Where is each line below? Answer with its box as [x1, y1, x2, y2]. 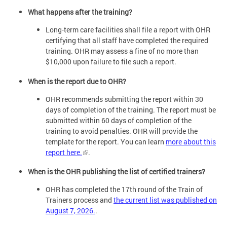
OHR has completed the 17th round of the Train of [46, 184, 203, 195]
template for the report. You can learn [46, 136, 166, 146]
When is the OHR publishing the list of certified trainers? [28, 167, 205, 177]
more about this [166, 136, 216, 146]
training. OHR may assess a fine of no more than [46, 46, 199, 56]
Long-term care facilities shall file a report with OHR [46, 25, 210, 35]
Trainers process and [46, 195, 113, 205]
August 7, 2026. [46, 206, 95, 216]
